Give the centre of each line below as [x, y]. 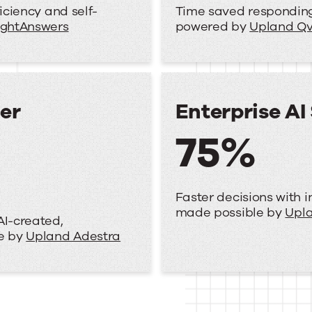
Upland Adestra [73, 236]
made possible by [230, 212]
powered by [212, 26]
